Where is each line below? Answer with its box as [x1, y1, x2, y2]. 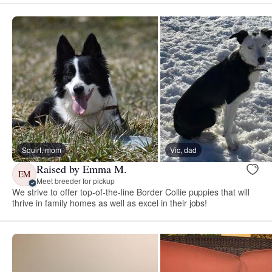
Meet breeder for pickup [36, 175, 115, 186]
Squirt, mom [22, 144, 61, 155]
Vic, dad [170, 144, 197, 155]
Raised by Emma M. [36, 161, 127, 177]
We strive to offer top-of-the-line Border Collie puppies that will [12, 185, 250, 198]
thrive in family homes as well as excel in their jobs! [12, 196, 208, 209]
